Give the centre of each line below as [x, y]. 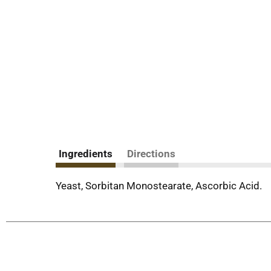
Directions [151, 154]
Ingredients [86, 154]
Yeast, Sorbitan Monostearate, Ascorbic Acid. [159, 186]
